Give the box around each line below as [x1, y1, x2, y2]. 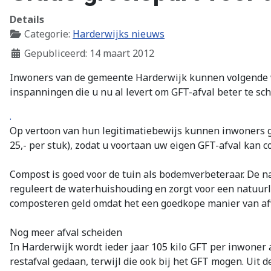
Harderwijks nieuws [73, 27, 165, 41]
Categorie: [22, 27, 73, 41]
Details [10, 13, 44, 27]
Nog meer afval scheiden [10, 226, 122, 240]
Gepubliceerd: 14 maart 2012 [24, 47, 154, 60]
